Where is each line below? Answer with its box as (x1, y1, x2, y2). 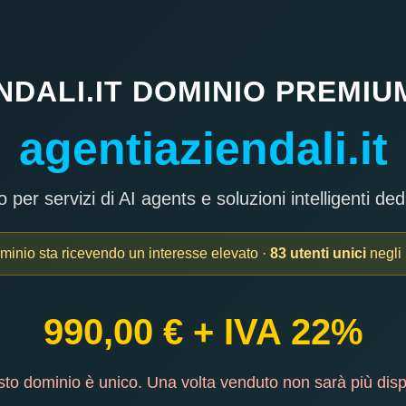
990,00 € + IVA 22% (43, 311, 363, 352)
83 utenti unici (269, 245, 366, 261)
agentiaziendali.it (18, 122, 388, 174)
